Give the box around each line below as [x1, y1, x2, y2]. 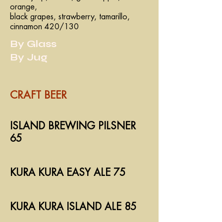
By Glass [10, 38, 56, 50]
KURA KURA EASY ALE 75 [10, 167, 125, 178]
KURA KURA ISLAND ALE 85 [10, 202, 136, 212]
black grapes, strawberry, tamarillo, [10, 13, 130, 21]
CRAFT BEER [10, 90, 67, 101]
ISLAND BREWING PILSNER [10, 121, 136, 131]
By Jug [10, 51, 48, 63]
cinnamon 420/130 [10, 23, 79, 31]
